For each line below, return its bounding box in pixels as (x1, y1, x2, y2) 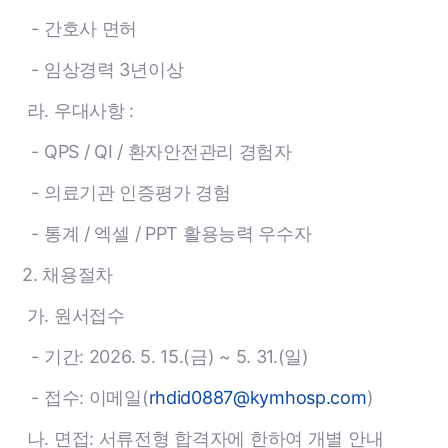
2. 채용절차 (22, 264, 113, 285)
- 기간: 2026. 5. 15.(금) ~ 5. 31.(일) (22, 346, 309, 367)
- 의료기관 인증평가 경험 (22, 182, 231, 203)
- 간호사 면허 (22, 18, 138, 39)
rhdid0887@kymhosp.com (148, 387, 367, 408)
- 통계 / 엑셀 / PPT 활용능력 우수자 (22, 223, 312, 244)
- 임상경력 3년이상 (22, 59, 184, 80)
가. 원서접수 (22, 305, 125, 326)
